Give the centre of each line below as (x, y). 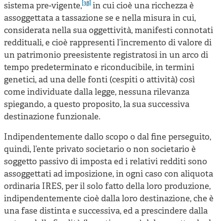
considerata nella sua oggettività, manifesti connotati (109, 31)
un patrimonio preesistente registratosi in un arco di (106, 55)
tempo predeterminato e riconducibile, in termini (99, 68)
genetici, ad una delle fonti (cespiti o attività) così (99, 80)
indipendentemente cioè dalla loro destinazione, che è (109, 199)
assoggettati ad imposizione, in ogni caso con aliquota (109, 174)
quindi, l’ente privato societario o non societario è (100, 149)
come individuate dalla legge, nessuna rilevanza (97, 92)
